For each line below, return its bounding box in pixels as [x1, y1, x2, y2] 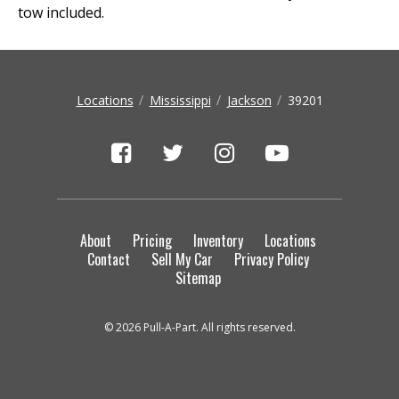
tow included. [18, 3, 104, 22]
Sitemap [175, 267, 221, 289]
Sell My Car [151, 248, 213, 270]
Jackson [226, 92, 272, 109]
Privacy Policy [233, 248, 309, 270]
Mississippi [149, 92, 211, 109]
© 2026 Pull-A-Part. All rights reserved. [103, 320, 296, 335]
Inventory [192, 230, 243, 251]
